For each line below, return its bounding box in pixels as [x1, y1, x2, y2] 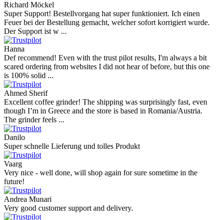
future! [4, 177, 25, 186]
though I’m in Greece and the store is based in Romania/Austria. [4, 107, 202, 115]
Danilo [4, 133, 25, 142]
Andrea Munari [4, 195, 52, 204]
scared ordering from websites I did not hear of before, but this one [4, 62, 210, 71]
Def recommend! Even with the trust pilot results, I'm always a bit [4, 54, 207, 62]
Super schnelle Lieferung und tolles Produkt [4, 142, 140, 151]
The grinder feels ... [4, 115, 64, 124]
